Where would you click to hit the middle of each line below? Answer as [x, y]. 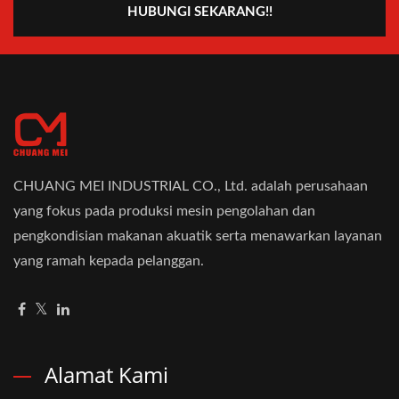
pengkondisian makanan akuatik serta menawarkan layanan [198, 236]
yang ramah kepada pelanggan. [109, 261]
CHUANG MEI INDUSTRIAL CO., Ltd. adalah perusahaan [191, 186]
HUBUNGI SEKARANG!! [199, 12]
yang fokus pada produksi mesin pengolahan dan [164, 211]
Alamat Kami [106, 374]
